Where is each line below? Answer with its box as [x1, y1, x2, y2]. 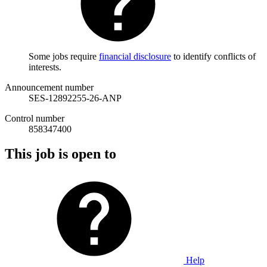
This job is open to [5, 146, 116, 162]
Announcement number [5, 82, 94, 92]
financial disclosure [99, 51, 171, 61]
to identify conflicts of [171, 51, 256, 61]
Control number [5, 113, 64, 123]
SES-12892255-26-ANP [29, 92, 122, 103]
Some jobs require [29, 51, 99, 61]
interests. [29, 61, 61, 72]
